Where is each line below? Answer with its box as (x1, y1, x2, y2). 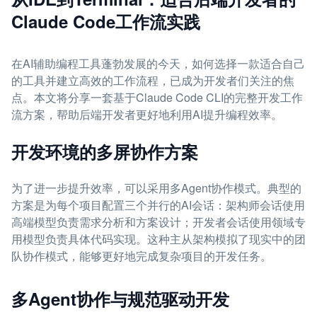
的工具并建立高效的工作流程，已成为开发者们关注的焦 (11, 72, 294, 88)
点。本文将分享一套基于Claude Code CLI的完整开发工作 (11, 89, 303, 105)
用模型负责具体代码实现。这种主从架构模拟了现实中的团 (11, 231, 306, 247)
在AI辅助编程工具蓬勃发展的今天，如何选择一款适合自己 (11, 55, 305, 71)
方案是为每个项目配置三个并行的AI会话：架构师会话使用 (11, 197, 305, 213)
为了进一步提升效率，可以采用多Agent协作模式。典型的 (11, 180, 301, 196)
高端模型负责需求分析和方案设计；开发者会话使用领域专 (11, 214, 306, 230)
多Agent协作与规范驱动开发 (11, 287, 229, 311)
